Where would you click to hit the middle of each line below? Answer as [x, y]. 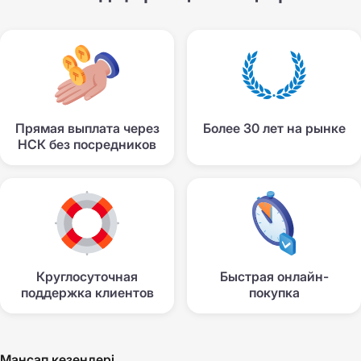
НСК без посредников [87, 144]
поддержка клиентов [87, 293]
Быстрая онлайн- [274, 276]
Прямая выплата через [87, 128]
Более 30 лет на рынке [274, 128]
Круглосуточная [87, 276]
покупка [274, 293]
